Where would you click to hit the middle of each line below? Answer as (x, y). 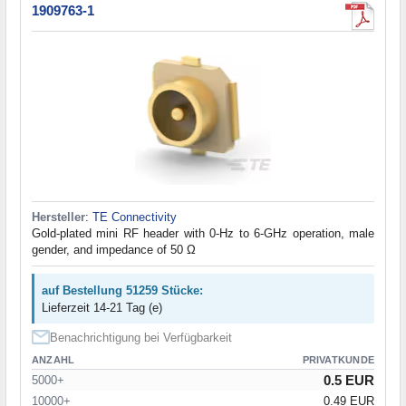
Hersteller (58, 217)
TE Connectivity (135, 217)
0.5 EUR (349, 381)
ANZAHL (53, 360)
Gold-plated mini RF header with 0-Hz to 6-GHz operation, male (203, 234)
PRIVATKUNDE (338, 360)
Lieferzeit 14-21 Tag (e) (102, 308)
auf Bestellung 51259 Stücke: (122, 291)
